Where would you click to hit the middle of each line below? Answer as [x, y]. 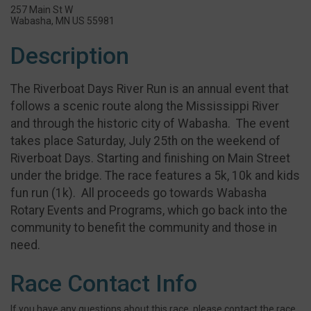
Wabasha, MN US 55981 [62, 20]
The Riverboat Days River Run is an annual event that [150, 89]
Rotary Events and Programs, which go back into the [149, 211]
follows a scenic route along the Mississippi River [145, 107]
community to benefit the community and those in [144, 228]
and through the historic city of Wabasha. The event [150, 124]
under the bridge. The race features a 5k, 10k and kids [155, 176]
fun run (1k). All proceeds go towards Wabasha [138, 193]
